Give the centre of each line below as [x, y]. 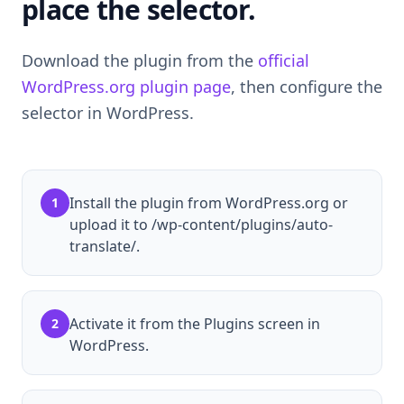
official [284, 60]
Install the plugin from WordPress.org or [209, 202]
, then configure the [307, 86]
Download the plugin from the [140, 60]
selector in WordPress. [108, 112]
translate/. [105, 246]
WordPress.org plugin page [126, 86]
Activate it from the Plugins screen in [195, 323]
